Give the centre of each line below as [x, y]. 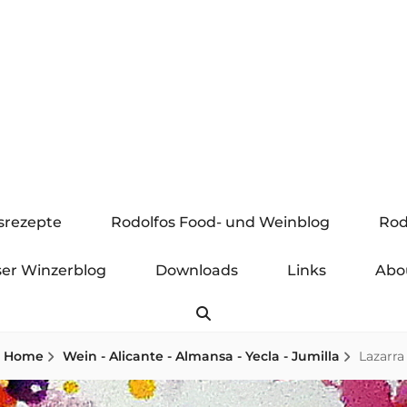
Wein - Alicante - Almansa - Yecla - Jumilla [201, 356]
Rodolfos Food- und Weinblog [220, 222]
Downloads [196, 270]
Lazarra [381, 356]
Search [240, 313]
